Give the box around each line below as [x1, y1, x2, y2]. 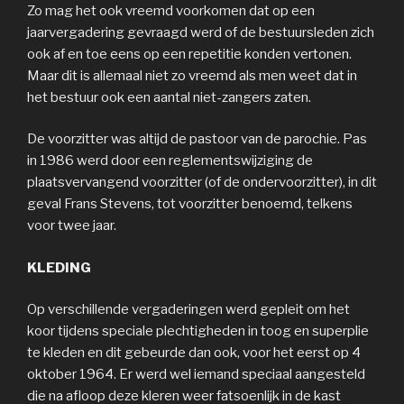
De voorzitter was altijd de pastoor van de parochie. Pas [27, 131, 367, 148]
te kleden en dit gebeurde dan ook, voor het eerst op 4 [27, 344, 361, 362]
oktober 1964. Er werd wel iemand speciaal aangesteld [27, 366, 365, 383]
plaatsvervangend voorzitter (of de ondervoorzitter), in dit [27, 174, 377, 191]
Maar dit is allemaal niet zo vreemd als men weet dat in [27, 67, 357, 84]
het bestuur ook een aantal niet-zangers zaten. [27, 88, 311, 106]
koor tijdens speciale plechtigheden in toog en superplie [27, 323, 369, 340]
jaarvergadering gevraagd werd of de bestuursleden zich [27, 23, 374, 41]
